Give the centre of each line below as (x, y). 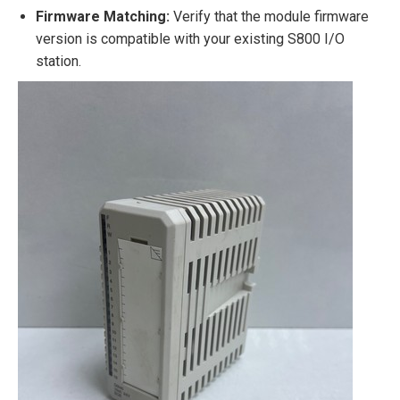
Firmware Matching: (103, 17)
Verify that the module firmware (269, 17)
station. (58, 61)
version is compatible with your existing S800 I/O (190, 39)
